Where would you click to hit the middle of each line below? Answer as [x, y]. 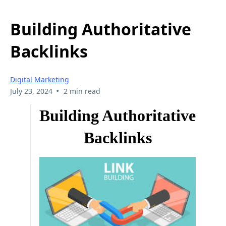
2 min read [82, 91]
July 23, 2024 [31, 91]
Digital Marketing [40, 79]
